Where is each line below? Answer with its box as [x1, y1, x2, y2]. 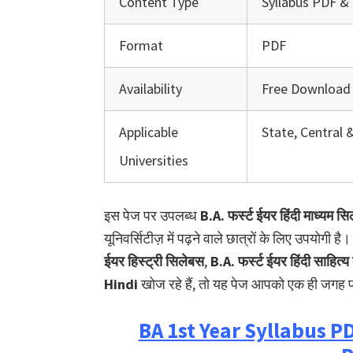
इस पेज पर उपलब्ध [104, 206, 200, 225]
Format [119, 36, 163, 54]
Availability [119, 80, 182, 98]
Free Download [262, 80, 351, 98]
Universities [119, 151, 188, 169]
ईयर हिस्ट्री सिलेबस [104, 252, 204, 270]
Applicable [119, 123, 178, 141]
